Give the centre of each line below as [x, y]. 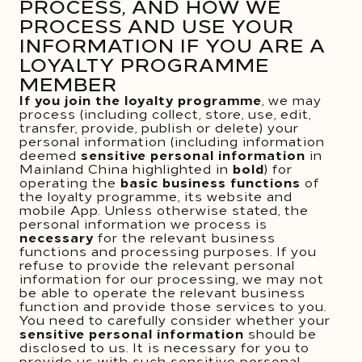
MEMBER [68, 83]
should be [280, 333]
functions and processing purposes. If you [168, 250]
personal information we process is [143, 223]
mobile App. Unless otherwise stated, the [164, 209]
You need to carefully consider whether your [175, 319]
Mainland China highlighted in [126, 168]
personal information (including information [172, 141]
